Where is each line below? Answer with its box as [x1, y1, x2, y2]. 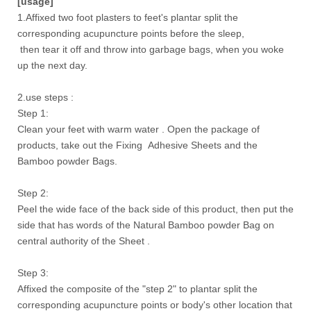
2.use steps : [17, 91, 74, 103]
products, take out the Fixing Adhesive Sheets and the [17, 139, 258, 151]
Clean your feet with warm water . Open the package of [17, 123, 260, 135]
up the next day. [17, 59, 87, 71]
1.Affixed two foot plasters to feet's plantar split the [17, 11, 238, 23]
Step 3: [17, 267, 49, 278]
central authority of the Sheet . [17, 235, 150, 246]
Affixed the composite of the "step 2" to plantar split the [17, 283, 258, 294]
